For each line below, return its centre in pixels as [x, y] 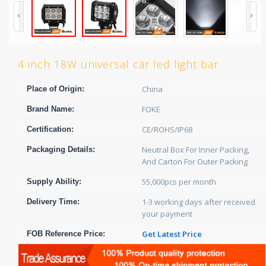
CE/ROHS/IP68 [167, 129]
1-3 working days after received [199, 202]
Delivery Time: [53, 202]
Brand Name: [50, 109]
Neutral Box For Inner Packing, [196, 150]
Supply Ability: [54, 181]
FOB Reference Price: [66, 234]
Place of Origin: [56, 89]
